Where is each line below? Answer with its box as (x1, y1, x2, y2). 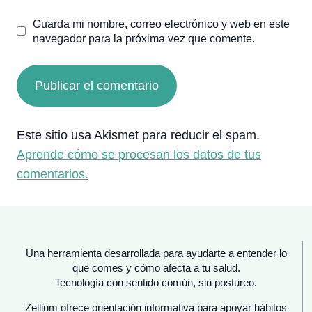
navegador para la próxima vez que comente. (32, 31, 255, 45)
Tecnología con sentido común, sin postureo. (55, 276, 257, 289)
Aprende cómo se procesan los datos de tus (17, 147, 261, 162)
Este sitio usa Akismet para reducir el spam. (17, 127, 260, 142)
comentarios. (17, 166, 88, 181)
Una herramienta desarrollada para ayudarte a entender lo (25, 247, 287, 260)
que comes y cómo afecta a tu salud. (72, 262, 240, 274)
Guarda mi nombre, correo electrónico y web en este (32, 17, 290, 30)
